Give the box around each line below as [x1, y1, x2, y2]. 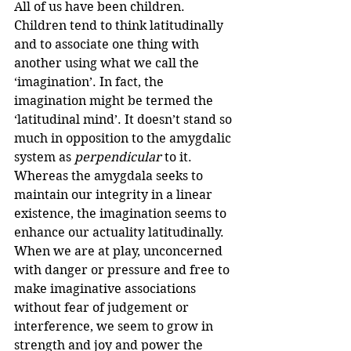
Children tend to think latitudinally [14, 18, 226, 34]
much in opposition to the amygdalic [14, 131, 234, 147]
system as [14, 150, 74, 165]
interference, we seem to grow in [14, 319, 216, 335]
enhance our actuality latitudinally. [14, 225, 227, 241]
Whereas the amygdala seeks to [14, 168, 206, 184]
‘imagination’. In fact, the [14, 74, 167, 90]
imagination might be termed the [14, 93, 216, 109]
